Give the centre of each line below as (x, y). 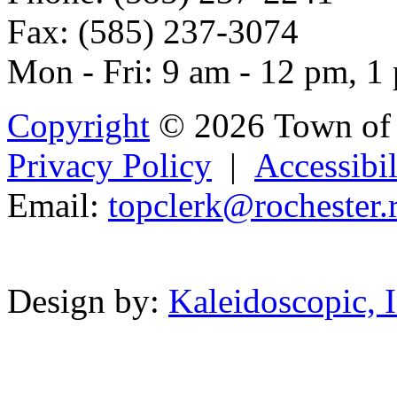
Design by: (88, 300)
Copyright (78, 125)
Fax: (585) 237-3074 (153, 31)
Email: (58, 205)
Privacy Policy (109, 165)
